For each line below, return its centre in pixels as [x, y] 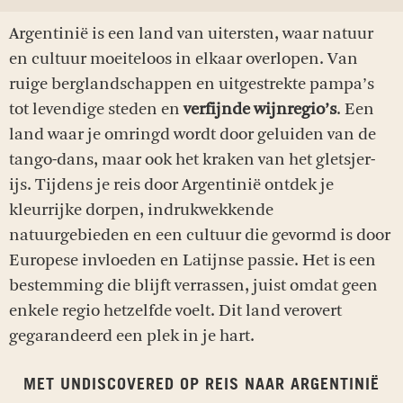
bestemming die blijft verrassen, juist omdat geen [193, 285]
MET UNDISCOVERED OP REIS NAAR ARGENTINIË [201, 385]
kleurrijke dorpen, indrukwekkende [141, 210]
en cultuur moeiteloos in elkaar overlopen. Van [184, 58]
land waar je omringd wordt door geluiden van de [193, 134]
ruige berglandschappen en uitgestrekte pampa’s [192, 84]
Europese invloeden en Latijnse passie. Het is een [193, 260]
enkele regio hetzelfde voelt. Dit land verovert [175, 310]
